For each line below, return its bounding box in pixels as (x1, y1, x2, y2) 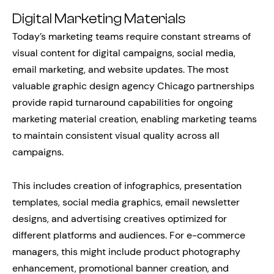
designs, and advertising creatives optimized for (12, 212, 227, 225)
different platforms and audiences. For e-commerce (12, 228, 245, 242)
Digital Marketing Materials (12, 10, 186, 27)
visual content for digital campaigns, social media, (12, 46, 235, 59)
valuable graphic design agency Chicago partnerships (12, 79, 254, 92)
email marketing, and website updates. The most (12, 62, 229, 76)
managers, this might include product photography (12, 245, 240, 258)
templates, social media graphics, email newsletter (12, 195, 240, 209)
